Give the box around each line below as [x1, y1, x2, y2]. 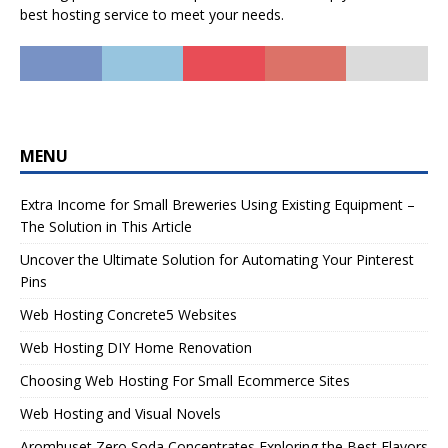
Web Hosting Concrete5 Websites [20, 305, 237, 324]
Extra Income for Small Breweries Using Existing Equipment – [20, 195, 415, 214]
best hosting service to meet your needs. [20, 5, 284, 24]
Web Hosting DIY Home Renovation [20, 338, 252, 357]
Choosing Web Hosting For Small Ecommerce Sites [20, 371, 350, 390]
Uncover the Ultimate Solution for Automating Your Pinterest [20, 250, 414, 269]
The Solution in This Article [20, 217, 192, 236]
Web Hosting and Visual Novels [20, 404, 221, 423]
